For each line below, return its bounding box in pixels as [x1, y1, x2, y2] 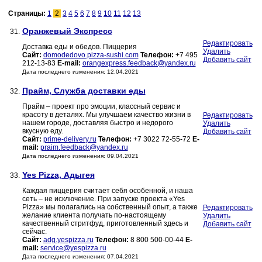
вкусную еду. [22, 127, 63, 136]
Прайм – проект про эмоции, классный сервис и [22, 102, 181, 111]
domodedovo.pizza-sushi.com [43, 51, 139, 60]
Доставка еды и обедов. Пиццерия [22, 43, 137, 51]
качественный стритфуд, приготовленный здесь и [22, 219, 188, 228]
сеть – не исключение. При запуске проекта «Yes [22, 195, 185, 204]
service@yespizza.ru [40, 244, 106, 253]
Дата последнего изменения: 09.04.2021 [22, 153, 139, 160]
